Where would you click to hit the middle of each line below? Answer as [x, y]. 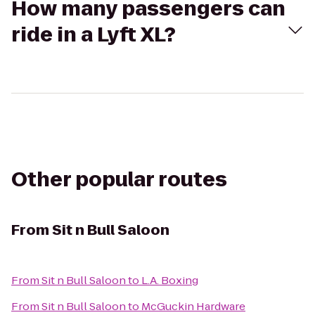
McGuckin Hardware [193, 306]
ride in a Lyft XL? [94, 35]
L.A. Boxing [170, 280]
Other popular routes [119, 180]
